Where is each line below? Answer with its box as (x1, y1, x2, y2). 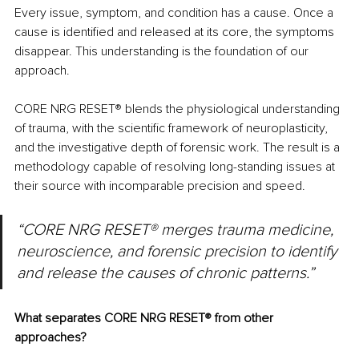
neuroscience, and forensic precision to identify (17, 242, 341, 262)
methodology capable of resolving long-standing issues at (14, 159, 338, 175)
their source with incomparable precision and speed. (14, 178, 305, 195)
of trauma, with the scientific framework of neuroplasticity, (14, 120, 331, 137)
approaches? (14, 329, 87, 346)
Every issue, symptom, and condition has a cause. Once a (14, 5, 337, 22)
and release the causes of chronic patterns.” (17, 264, 314, 284)
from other (212, 310, 276, 327)
